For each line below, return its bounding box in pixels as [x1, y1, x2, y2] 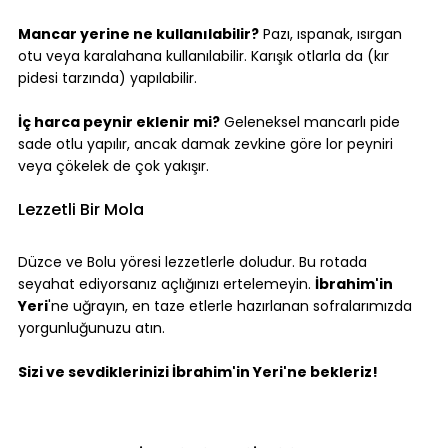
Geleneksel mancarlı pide [220, 111, 404, 132]
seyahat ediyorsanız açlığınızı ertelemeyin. [18, 273, 315, 294]
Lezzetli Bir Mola [18, 197, 144, 221]
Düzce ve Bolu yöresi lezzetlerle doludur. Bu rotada [18, 251, 371, 272]
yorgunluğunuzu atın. [18, 317, 165, 338]
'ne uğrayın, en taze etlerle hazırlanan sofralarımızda [48, 295, 416, 316]
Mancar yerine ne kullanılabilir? [18, 23, 259, 44]
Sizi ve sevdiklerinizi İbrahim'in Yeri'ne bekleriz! [18, 361, 378, 382]
